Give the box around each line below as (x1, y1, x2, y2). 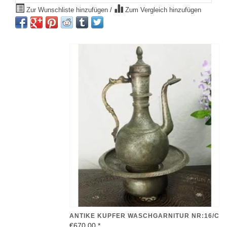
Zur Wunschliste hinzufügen (24, 6, 110, 14)
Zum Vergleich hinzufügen (123, 6, 201, 14)
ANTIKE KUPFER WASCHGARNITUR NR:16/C (69, 212, 219, 220)
